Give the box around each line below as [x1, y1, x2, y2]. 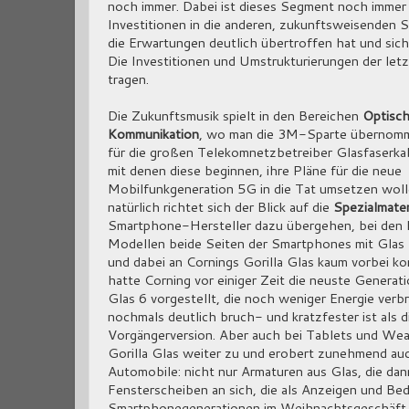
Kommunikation [108, 124, 199, 144]
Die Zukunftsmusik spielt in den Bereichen [108, 106, 362, 126]
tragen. [108, 69, 149, 89]
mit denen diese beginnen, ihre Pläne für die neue [108, 161, 402, 181]
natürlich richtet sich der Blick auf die [108, 197, 333, 217]
